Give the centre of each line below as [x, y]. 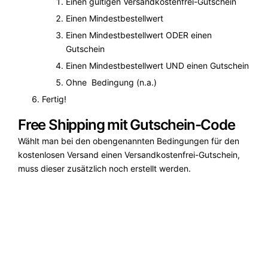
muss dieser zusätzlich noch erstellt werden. [104, 168]
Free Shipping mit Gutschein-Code [127, 124]
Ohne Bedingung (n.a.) [111, 82]
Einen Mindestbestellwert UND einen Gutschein [157, 65]
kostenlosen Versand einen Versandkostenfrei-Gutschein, [129, 154]
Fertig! [54, 99]
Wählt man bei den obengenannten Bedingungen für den [129, 141]
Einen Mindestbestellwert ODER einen [139, 35]
